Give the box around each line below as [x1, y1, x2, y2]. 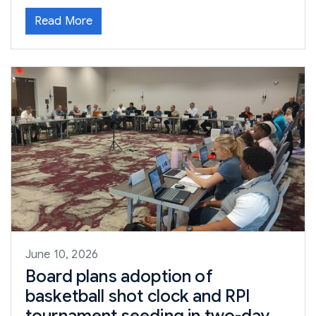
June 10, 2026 [25, 248, 99, 262]
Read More [35, 14, 93, 29]
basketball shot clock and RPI [25, 286, 250, 308]
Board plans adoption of [25, 266, 213, 288]
